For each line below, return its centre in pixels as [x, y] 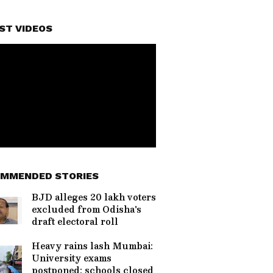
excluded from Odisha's [87, 209]
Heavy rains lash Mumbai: [92, 246]
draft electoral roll [75, 221]
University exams [72, 258]
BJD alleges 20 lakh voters [94, 197]
